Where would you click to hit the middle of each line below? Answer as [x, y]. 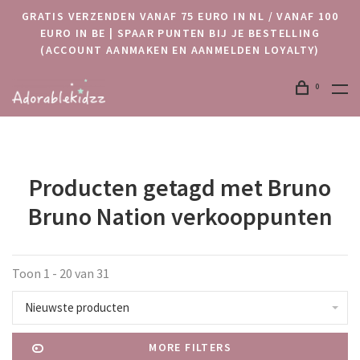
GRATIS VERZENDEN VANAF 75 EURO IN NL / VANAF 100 [180, 16]
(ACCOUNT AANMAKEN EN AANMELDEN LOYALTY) [180, 50]
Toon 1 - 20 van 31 [61, 273]
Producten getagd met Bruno [180, 187]
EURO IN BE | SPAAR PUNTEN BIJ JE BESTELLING [180, 33]
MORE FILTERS [190, 347]
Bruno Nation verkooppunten [180, 216]
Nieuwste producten [77, 307]
